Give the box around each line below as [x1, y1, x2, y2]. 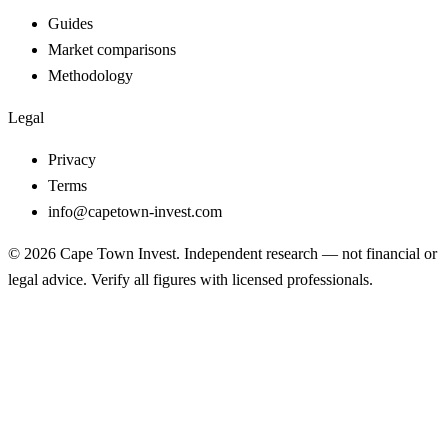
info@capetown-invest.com [48, 203, 222, 221]
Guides [48, 15, 93, 33]
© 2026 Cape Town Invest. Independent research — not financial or [8, 245, 437, 263]
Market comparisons [48, 41, 176, 59]
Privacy [48, 151, 96, 169]
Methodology [48, 67, 133, 85]
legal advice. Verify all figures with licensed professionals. [8, 271, 373, 289]
